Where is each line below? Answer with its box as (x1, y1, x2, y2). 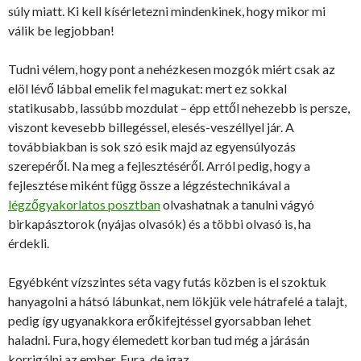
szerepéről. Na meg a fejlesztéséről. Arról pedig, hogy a (8, 157, 310, 173)
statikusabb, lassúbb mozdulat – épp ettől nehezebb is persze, (8, 99, 350, 115)
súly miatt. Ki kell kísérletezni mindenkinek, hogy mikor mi (8, 2, 326, 19)
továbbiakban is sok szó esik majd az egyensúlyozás (8, 138, 296, 154)
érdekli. (8, 234, 49, 251)
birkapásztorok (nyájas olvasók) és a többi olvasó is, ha (8, 215, 311, 231)
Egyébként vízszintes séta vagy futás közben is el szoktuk (8, 273, 326, 289)
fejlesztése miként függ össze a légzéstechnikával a (8, 176, 290, 193)
